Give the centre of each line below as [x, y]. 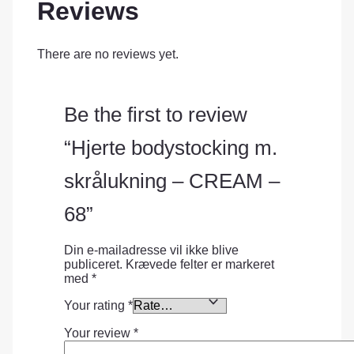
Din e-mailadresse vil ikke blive [151, 250]
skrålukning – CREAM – [171, 181]
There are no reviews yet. [108, 54]
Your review [98, 333]
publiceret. [93, 264]
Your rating [96, 306]
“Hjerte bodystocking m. [170, 148]
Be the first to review [155, 115]
